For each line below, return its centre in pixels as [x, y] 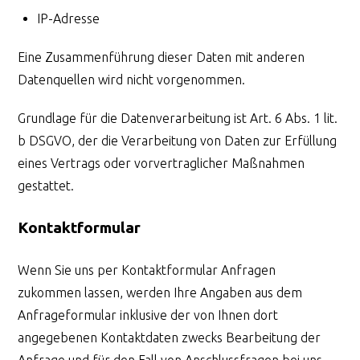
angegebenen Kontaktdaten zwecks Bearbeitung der [170, 337]
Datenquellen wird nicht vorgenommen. [132, 80]
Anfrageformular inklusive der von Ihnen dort [148, 315]
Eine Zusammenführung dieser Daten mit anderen [162, 57]
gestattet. [46, 186]
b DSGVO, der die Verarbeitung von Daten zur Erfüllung [178, 141]
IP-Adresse [69, 19]
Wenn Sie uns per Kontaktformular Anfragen [147, 270]
